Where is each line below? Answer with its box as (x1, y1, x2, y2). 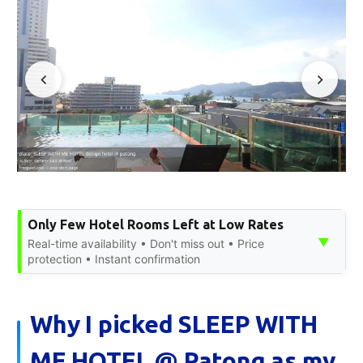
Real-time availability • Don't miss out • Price (28, 237, 264, 251)
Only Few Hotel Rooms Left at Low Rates (28, 217, 284, 233)
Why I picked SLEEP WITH (30, 310, 318, 339)
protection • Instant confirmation (28, 252, 200, 267)
